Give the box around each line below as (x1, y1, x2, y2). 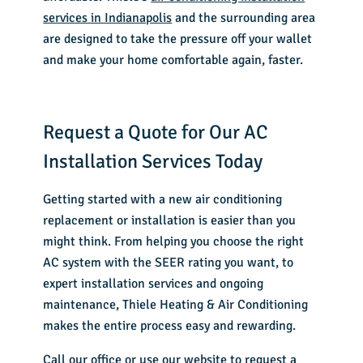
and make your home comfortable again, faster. (43, 52, 304, 69)
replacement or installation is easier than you (43, 212, 297, 229)
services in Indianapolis (43, 10, 173, 27)
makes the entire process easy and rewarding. (43, 318, 297, 335)
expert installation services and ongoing (43, 275, 264, 293)
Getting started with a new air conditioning (43, 191, 283, 208)
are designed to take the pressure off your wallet (43, 31, 313, 48)
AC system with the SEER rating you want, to (43, 254, 294, 271)
